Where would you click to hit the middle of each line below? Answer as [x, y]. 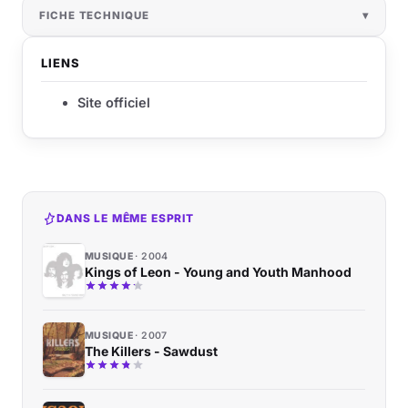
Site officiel [114, 102]
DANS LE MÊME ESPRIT [125, 218]
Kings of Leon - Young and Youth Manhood [218, 272]
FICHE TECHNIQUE [94, 15]
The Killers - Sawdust [151, 351]
